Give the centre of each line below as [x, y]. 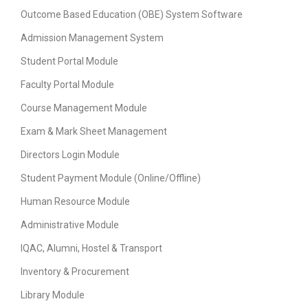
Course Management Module [84, 108]
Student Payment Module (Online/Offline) [111, 178]
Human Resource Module [75, 202]
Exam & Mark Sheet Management [94, 132]
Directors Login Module [70, 155]
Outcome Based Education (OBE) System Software [132, 15]
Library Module [53, 295]
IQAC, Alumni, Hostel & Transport [91, 249]
